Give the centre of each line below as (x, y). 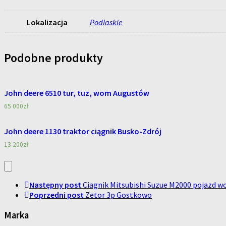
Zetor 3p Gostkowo (119, 195)
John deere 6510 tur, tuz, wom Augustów (77, 93)
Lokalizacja (47, 22)
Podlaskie (106, 22)
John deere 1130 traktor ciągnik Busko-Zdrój (83, 131)
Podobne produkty (53, 58)
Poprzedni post (56, 195)
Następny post (55, 185)
